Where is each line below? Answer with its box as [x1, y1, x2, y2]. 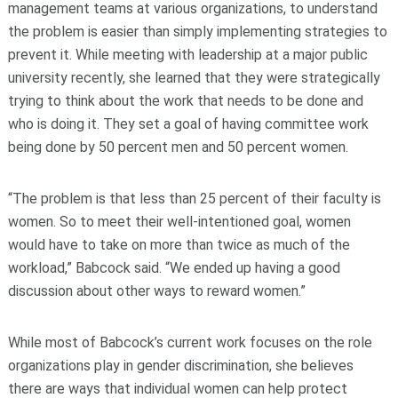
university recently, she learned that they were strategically [7, 69, 380, 87]
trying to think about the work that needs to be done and [7, 92, 363, 110]
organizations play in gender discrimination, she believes [7, 357, 354, 375]
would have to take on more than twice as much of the [7, 236, 350, 254]
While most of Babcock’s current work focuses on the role [7, 334, 372, 352]
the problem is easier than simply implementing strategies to [7, 23, 387, 41]
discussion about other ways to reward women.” [7, 283, 306, 300]
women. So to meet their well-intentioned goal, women [7, 213, 351, 231]
